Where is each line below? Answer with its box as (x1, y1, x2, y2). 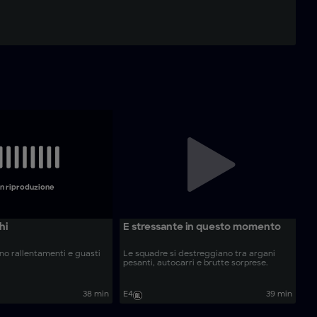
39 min (265, 290, 292, 299)
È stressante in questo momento (123, 222, 282, 234)
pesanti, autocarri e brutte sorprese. (123, 259, 268, 267)
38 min (83, 290, 110, 299)
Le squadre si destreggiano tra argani (123, 250, 276, 258)
